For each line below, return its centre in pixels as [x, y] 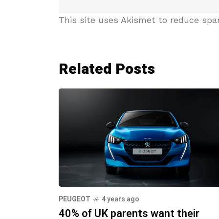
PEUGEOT [75, 199]
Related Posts [107, 69]
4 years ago [120, 199]
